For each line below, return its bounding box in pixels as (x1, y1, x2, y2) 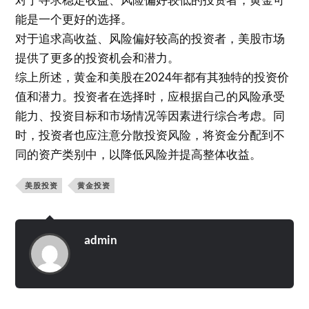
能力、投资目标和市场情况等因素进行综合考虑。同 (15, 108, 286, 123)
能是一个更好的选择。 (15, 12, 133, 27)
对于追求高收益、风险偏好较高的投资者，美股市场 (15, 31, 286, 46)
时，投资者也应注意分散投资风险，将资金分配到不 (15, 128, 286, 143)
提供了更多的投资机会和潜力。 (15, 50, 180, 66)
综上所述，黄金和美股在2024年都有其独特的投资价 (15, 70, 290, 85)
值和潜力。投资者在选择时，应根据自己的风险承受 (15, 89, 286, 104)
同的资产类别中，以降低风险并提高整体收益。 (15, 147, 262, 162)
